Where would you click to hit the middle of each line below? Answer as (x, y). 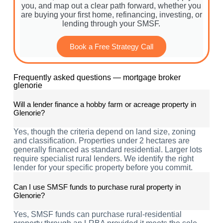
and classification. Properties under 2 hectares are (101, 141)
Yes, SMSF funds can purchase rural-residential (97, 215)
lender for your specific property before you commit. (103, 168)
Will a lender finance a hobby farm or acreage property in (105, 105)
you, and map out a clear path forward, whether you (111, 6)
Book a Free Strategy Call (111, 47)
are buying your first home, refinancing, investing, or (111, 15)
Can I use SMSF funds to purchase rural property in (97, 187)
